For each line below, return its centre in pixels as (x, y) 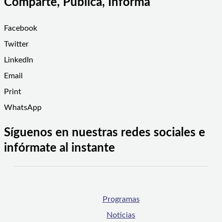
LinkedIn (19, 60)
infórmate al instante (59, 148)
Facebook (21, 28)
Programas (121, 199)
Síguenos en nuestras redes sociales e (105, 133)
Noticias (121, 215)
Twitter (16, 44)
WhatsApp (23, 108)
